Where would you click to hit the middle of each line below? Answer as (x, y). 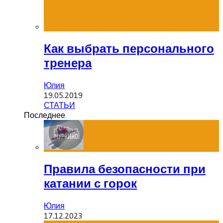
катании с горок (90, 183)
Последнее (45, 115)
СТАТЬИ (59, 105)
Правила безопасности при (125, 169)
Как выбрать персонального (129, 48)
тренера (68, 63)
